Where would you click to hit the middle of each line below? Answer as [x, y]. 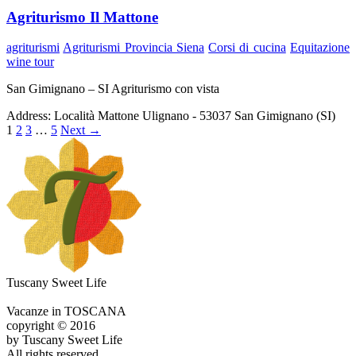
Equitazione [320, 48]
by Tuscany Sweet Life [64, 340]
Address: [29, 116]
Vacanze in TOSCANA [66, 311]
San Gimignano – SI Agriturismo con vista [113, 89]
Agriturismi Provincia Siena [133, 48]
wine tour [30, 62]
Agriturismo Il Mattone [82, 17]
